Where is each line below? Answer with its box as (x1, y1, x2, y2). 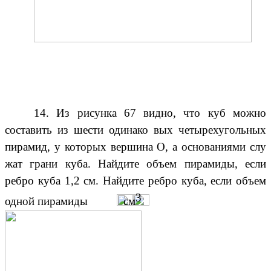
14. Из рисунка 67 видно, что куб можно (34, 106, 266, 120)
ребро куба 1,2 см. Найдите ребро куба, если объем (5, 174, 266, 188)
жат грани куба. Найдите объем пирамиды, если (5, 157, 266, 171)
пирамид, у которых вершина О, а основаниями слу (5, 140, 266, 154)
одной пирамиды (5, 195, 88, 208)
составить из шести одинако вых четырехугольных (5, 123, 266, 137)
